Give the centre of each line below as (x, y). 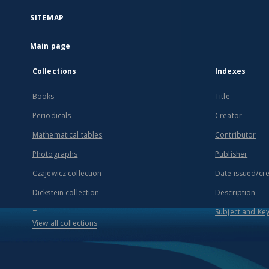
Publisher (231, 154)
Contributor (236, 135)
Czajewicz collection (67, 173)
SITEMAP (47, 18)
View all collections (65, 223)
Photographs (55, 154)
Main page (50, 46)
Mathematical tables (68, 135)
